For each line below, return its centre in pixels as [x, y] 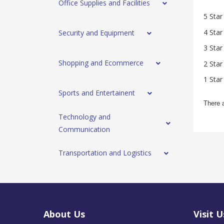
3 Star [213, 48]
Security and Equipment [96, 33]
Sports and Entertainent [97, 93]
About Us [64, 214]
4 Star [213, 32]
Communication [84, 129]
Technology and [84, 117]
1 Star [213, 79]
